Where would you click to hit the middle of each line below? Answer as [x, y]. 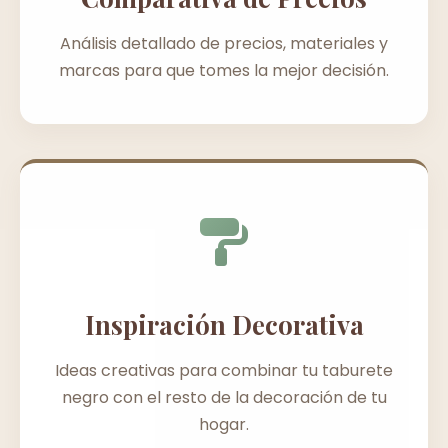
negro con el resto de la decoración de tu [224, 397]
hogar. [224, 424]
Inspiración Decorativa [224, 323]
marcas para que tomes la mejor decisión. [224, 70]
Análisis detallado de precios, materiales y [224, 43]
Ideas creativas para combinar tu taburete [224, 370]
